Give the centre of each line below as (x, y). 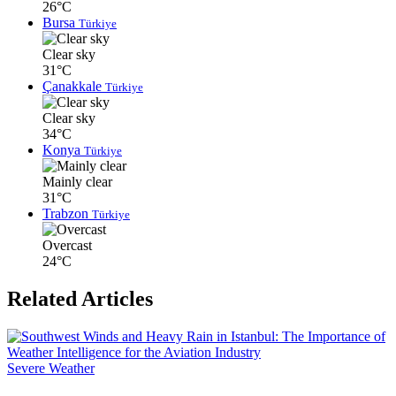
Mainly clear (77, 182)
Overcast (67, 246)
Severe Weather (51, 369)
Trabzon (67, 214)
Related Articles (80, 299)
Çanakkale (74, 87)
